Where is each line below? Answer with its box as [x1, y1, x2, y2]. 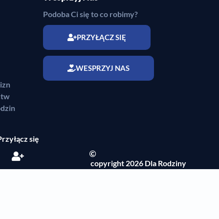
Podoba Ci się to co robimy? [43, 9, 138, 19]
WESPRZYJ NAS [76, 63, 130, 72]
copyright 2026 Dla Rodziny [90, 158, 186, 168]
